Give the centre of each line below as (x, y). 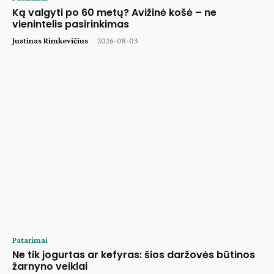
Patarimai (30, 240)
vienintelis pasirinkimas (71, 24)
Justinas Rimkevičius (50, 41)
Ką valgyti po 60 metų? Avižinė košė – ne (114, 13)
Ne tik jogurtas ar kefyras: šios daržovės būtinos (134, 255)
